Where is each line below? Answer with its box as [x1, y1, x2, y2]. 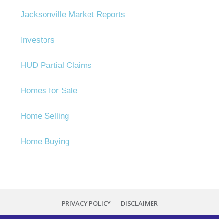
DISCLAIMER [120, 199, 158, 208]
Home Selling [21, 111, 69, 121]
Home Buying [21, 137, 69, 147]
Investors [21, 35, 55, 45]
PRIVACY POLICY [61, 199, 111, 208]
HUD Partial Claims [21, 61, 92, 70]
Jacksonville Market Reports [21, 10, 125, 20]
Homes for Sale [21, 86, 77, 96]
